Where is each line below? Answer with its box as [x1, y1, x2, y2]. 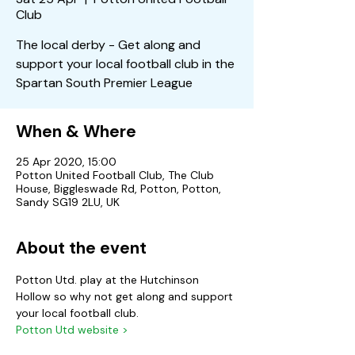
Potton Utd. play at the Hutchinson [16, 273, 202, 287]
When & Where [16, 120, 136, 143]
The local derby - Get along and [16, 36, 200, 53]
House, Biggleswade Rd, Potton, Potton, [16, 181, 221, 196]
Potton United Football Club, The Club [16, 168, 214, 182]
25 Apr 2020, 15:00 [16, 155, 116, 169]
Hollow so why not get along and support [16, 289, 236, 303]
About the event [16, 237, 147, 259]
